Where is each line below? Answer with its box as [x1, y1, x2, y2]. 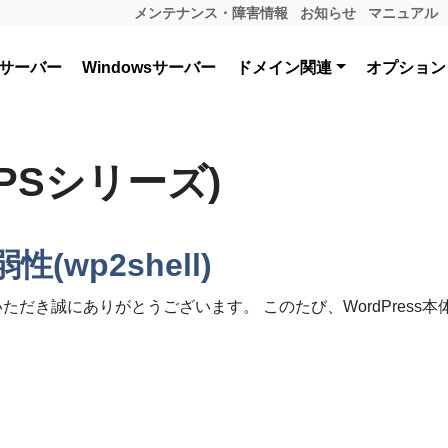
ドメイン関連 [236, 59, 332, 76]
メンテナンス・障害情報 [134, 5, 288, 21]
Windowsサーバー [82, 59, 216, 76]
